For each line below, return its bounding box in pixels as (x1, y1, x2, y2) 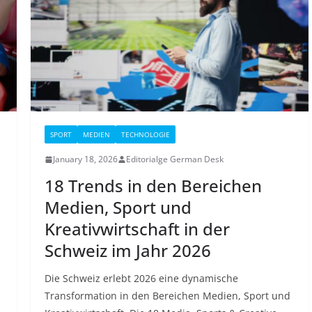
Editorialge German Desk (125, 153, 224, 166)
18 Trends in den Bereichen (44, 174, 262, 198)
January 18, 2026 (52, 153, 118, 166)
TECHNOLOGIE (120, 130, 170, 140)
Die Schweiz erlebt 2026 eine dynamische (44, 272, 238, 286)
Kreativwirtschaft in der (44, 217, 230, 241)
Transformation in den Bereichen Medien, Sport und (44, 289, 290, 303)
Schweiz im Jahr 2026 (44, 239, 211, 263)
